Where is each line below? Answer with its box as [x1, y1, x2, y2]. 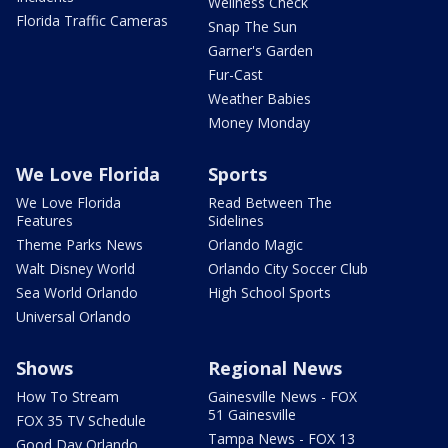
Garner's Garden [208, 41, 313, 61]
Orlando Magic [208, 235, 303, 255]
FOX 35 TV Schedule [16, 411, 146, 431]
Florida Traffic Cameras [16, 11, 168, 31]
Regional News [208, 356, 342, 381]
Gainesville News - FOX [208, 387, 357, 407]
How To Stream [16, 387, 119, 407]
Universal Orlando [16, 307, 131, 327]
